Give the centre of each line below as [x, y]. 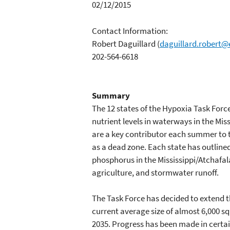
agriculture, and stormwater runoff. [155, 172]
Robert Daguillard [124, 43]
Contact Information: [131, 31]
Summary [111, 95]
